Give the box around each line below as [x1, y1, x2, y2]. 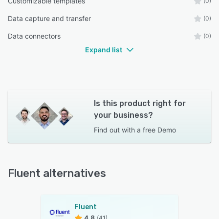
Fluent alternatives [8, 166, 106, 180]
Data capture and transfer [8, 14, 91, 22]
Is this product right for [93, 98, 186, 108]
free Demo [142, 125, 176, 134]
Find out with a [93, 125, 141, 134]
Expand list [85, 45, 122, 54]
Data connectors [8, 31, 61, 40]
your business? [93, 110, 153, 120]
